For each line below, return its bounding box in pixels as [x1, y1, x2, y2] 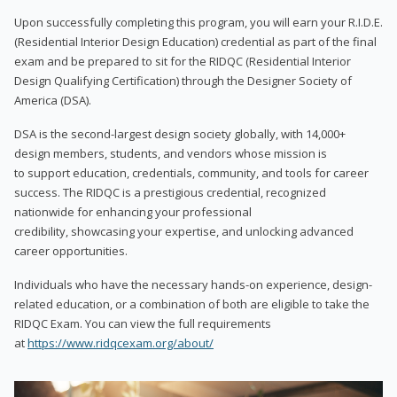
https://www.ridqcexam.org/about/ [27, 334, 214, 351]
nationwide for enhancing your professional [14, 203, 252, 220]
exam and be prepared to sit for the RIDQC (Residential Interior [14, 52, 351, 69]
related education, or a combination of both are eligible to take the [14, 295, 370, 312]
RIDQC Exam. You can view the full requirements [14, 315, 271, 331]
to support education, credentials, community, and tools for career [14, 164, 369, 181]
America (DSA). [14, 91, 91, 108]
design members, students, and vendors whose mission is [14, 144, 327, 161]
